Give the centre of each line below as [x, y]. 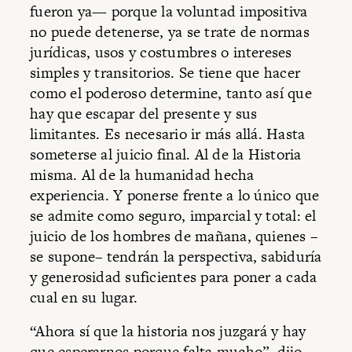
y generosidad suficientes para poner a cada [174, 277]
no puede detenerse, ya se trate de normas [170, 31]
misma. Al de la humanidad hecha [142, 174]
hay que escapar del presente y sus [144, 113]
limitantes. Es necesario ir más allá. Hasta [168, 134]
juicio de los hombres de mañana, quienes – [174, 236]
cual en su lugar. [84, 297]
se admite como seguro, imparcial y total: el [173, 215]
